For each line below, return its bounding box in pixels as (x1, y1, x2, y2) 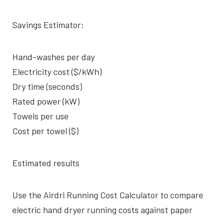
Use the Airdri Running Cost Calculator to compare (12, 189, 203, 200)
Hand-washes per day (12, 51, 95, 62)
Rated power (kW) (12, 96, 79, 107)
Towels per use (12, 110, 69, 121)
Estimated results (12, 157, 79, 168)
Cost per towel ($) (12, 125, 78, 136)
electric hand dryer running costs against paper (12, 204, 192, 215)
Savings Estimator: (12, 19, 84, 30)
